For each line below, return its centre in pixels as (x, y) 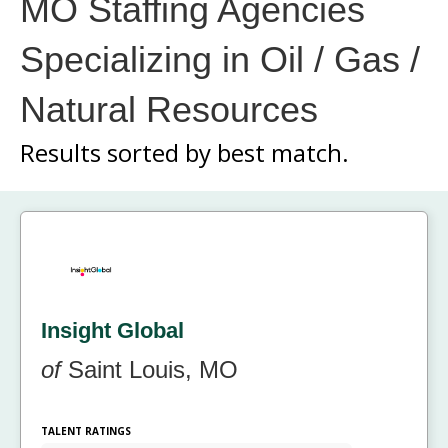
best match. (283, 152)
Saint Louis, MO (149, 370)
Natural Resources (169, 109)
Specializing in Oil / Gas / (220, 59)
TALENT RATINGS (86, 431)
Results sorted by (118, 152)
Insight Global (112, 331)
